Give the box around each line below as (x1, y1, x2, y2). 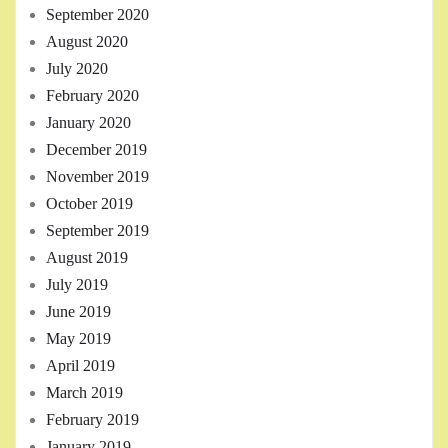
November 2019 (46, 168, 149, 186)
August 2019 (46, 249, 128, 267)
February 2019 (46, 411, 139, 429)
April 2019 (46, 357, 115, 375)
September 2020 (46, 6, 149, 24)
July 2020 (46, 60, 108, 78)
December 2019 (46, 141, 147, 159)
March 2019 (46, 384, 123, 402)
